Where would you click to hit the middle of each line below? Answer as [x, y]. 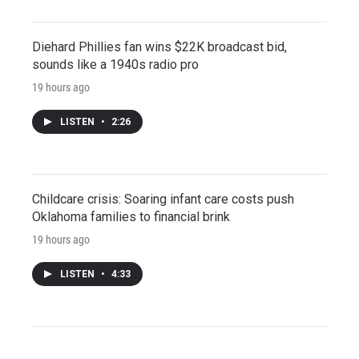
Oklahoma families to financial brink [131, 216]
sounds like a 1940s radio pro [115, 64]
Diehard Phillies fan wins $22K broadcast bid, [159, 46]
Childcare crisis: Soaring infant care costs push [163, 199]
